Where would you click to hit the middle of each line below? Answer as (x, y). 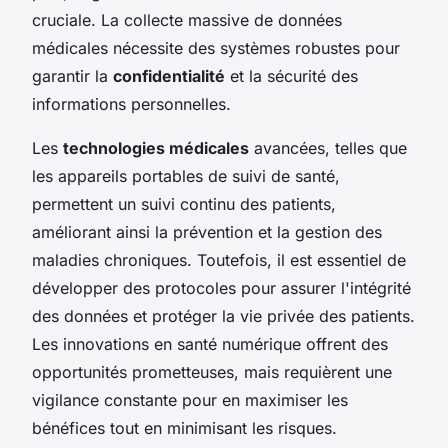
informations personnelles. (131, 103)
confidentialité (169, 75)
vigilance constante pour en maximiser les (190, 399)
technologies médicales (156, 147)
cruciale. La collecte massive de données (187, 19)
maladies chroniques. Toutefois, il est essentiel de (219, 259)
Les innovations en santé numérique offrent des (210, 343)
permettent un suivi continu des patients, (184, 203)
